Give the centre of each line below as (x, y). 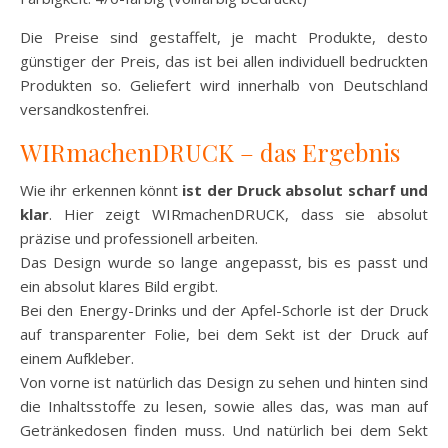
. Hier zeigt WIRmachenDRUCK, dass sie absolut (238, 214)
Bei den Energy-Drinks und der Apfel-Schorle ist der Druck (224, 310)
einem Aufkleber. (77, 358)
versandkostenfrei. (84, 109)
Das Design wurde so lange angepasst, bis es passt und (224, 262)
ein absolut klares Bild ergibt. (119, 286)
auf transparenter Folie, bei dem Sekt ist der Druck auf (224, 334)
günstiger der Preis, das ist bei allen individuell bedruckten (224, 61)
